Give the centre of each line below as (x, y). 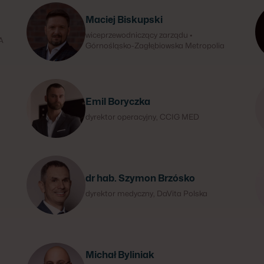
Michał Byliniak (120, 255)
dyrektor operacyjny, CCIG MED (143, 117)
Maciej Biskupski (124, 20)
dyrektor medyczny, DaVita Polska (147, 193)
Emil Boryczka (118, 102)
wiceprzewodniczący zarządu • (139, 35)
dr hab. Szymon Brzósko (141, 178)
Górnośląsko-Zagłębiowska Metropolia (155, 45)
